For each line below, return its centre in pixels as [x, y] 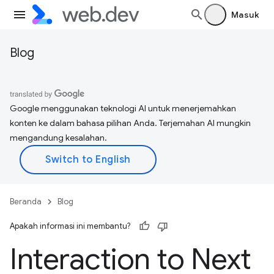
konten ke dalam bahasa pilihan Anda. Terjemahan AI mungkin [130, 123]
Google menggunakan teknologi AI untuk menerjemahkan [123, 108]
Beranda [26, 202]
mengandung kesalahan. [58, 138]
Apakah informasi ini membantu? [70, 226]
